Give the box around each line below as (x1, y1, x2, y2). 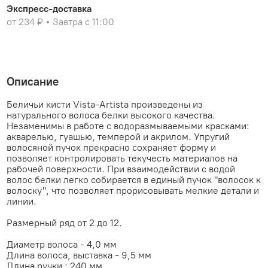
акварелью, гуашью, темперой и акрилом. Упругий (7, 131, 230, 143)
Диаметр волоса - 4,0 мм (7, 239, 117, 251)
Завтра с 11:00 (53, 16, 115, 28)
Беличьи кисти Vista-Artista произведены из (7, 99, 203, 111)
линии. (7, 196, 37, 208)
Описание (7, 75, 59, 89)
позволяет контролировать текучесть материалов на (7, 153, 238, 165)
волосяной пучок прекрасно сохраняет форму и (7, 142, 217, 154)
